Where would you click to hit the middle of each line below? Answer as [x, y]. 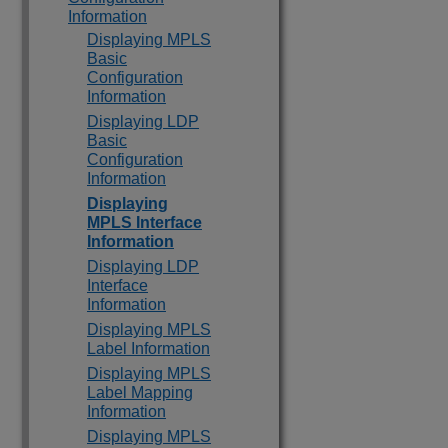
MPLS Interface [144, 222]
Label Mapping [140, 392]
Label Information [148, 348]
